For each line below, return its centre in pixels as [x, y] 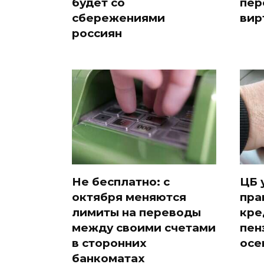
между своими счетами [144, 227]
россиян [97, 34]
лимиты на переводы [136, 212]
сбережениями [118, 18]
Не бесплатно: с [121, 181]
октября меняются [129, 197]
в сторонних [109, 243]
